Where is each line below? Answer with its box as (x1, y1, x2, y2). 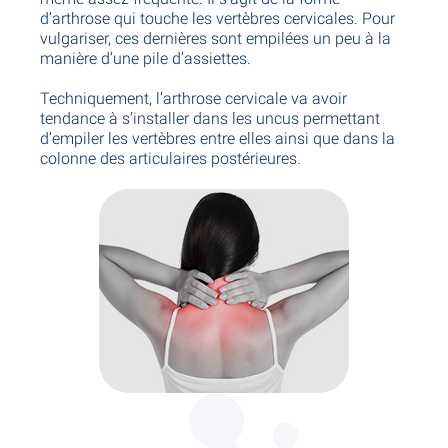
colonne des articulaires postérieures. (40, 149, 301, 168)
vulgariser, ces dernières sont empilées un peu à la (40, 29, 391, 48)
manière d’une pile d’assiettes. (40, 49, 251, 68)
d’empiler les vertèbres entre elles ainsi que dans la (40, 129, 395, 148)
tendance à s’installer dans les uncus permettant (40, 109, 380, 128)
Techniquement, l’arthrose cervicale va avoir (40, 89, 347, 108)
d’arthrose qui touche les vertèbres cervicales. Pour (40, 9, 395, 28)
